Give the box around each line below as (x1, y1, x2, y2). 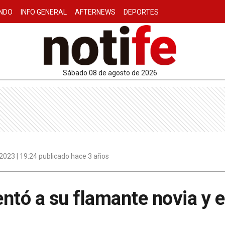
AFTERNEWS (75, 8, 116, 16)
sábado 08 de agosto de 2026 (67, 69, 157, 77)
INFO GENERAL (21, 8, 67, 16)
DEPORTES (124, 8, 159, 16)
